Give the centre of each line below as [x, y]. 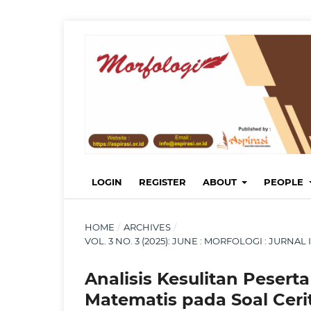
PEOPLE [285, 182]
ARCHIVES [147, 227]
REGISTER [162, 182]
